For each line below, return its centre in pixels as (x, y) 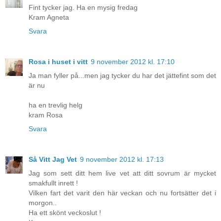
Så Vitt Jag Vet (53, 160)
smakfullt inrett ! (53, 183)
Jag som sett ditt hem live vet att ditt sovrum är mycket (122, 173)
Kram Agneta (49, 18)
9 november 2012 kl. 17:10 (133, 62)
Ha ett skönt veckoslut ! (65, 213)
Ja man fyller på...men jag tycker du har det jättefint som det (122, 76)
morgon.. (43, 203)
